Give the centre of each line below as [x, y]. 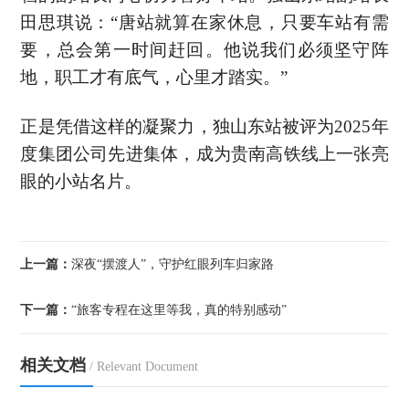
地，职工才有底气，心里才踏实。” [154, 77]
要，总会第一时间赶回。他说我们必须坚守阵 [204, 49]
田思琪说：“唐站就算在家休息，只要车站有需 [204, 22]
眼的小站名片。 [81, 181]
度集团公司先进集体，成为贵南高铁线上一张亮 [204, 153]
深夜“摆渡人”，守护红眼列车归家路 [173, 264]
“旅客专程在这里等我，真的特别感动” [179, 309]
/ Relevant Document [144, 366]
